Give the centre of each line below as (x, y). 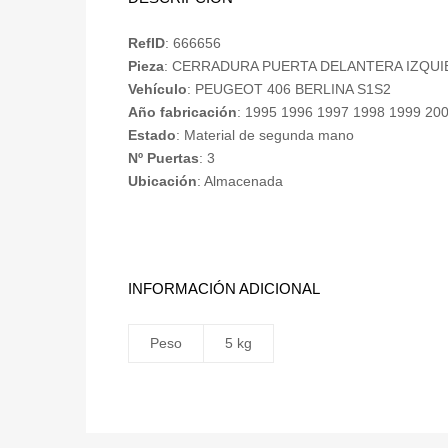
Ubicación (162, 181)
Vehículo (157, 89)
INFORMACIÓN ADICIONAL (224, 289)
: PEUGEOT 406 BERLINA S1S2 (289, 89)
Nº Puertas (163, 158)
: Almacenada (240, 181)
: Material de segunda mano (265, 135)
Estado (152, 135)
